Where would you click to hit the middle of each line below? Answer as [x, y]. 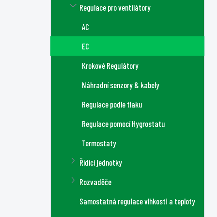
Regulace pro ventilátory [115, 7]
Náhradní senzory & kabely [121, 85]
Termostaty [99, 143]
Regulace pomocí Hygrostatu [124, 124]
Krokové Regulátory [110, 65]
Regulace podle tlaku [112, 104]
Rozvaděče [95, 182]
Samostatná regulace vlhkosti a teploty [137, 201]
